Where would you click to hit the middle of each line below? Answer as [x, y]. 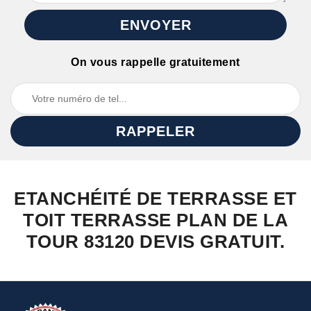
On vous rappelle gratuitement [155, 62]
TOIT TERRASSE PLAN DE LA [155, 220]
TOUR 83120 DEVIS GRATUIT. [155, 242]
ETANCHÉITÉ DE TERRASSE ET [155, 199]
